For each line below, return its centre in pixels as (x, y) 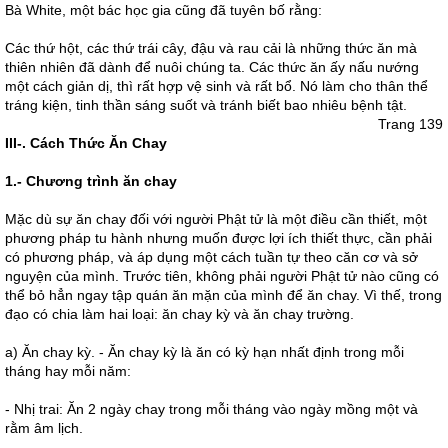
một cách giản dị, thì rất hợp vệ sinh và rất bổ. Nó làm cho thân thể (216, 86)
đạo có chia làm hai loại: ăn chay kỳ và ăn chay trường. (179, 314)
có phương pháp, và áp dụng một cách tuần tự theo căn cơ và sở (211, 257)
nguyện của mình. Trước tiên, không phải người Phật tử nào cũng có (222, 276)
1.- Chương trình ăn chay (91, 181)
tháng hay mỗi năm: (68, 371)
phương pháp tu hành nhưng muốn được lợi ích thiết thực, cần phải (218, 238)
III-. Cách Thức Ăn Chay (88, 143)
